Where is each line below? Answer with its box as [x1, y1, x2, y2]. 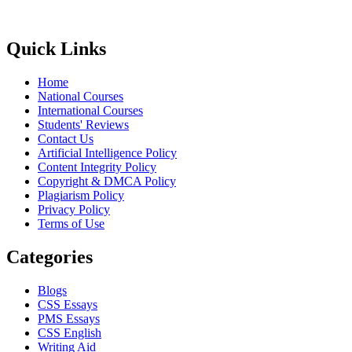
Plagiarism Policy [38, 189, 124, 203]
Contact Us [38, 132, 93, 146]
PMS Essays [38, 311, 100, 325]
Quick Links [6, 38, 106, 60]
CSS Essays [38, 297, 97, 311]
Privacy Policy [38, 203, 110, 217]
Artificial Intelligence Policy [38, 146, 177, 160]
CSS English [38, 325, 101, 339]
